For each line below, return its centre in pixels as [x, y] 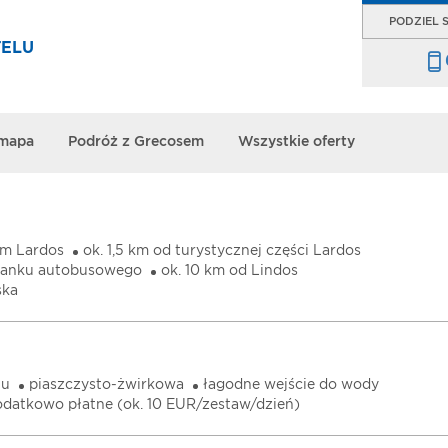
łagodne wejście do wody [291, 385]
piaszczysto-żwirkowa [106, 385]
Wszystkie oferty [296, 142]
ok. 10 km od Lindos [229, 271]
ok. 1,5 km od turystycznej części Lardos [222, 251]
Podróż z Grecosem [136, 142]
